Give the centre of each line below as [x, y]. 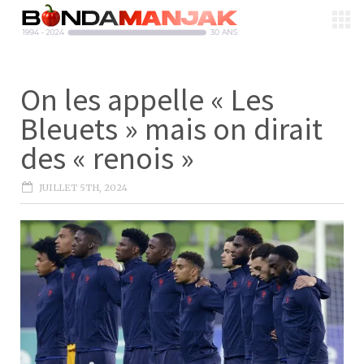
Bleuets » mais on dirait [171, 129]
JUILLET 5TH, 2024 [83, 188]
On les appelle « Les [147, 100]
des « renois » [107, 158]
